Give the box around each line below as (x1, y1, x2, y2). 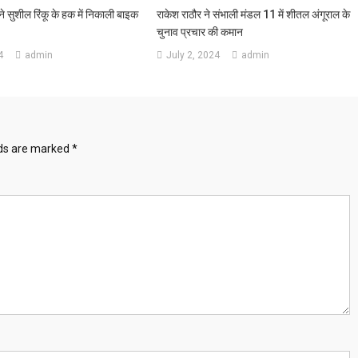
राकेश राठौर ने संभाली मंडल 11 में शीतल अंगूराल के (157, 7, 351, 21)
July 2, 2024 (166, 49, 221, 61)
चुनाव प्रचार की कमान (157, 25, 244, 38)
